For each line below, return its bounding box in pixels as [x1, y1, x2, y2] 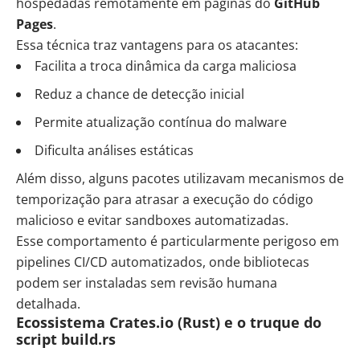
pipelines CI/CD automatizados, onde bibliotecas [16, 253, 309, 272]
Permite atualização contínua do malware [35, 113, 287, 132]
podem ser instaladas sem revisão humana [16, 274, 277, 292]
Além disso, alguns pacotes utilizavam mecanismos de [16, 170, 344, 188]
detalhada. [16, 295, 80, 313]
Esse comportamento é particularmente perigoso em [16, 232, 339, 251]
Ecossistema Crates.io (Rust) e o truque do [16, 313, 321, 333]
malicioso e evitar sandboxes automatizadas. [16, 211, 288, 230]
